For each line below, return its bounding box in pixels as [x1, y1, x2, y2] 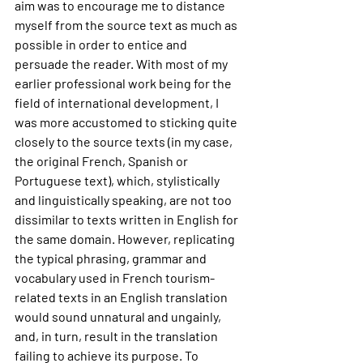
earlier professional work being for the [15, 75, 234, 91]
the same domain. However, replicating [15, 231, 237, 246]
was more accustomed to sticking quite [15, 114, 240, 130]
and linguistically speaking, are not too [15, 192, 234, 207]
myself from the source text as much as [15, 17, 240, 32]
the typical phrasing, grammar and [15, 250, 209, 266]
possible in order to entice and [15, 36, 190, 52]
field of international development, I [15, 95, 221, 110]
